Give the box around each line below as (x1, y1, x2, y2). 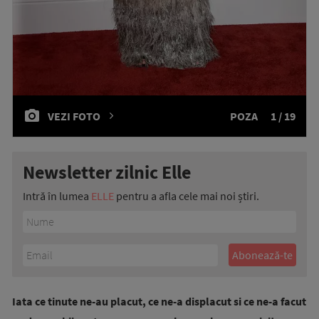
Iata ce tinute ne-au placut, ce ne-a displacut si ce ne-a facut (12, 294, 306, 308)
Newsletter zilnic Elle (23, 160, 191, 184)
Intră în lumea (23, 189, 91, 203)
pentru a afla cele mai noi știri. (114, 189, 259, 203)
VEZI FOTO (48, 109, 100, 123)
